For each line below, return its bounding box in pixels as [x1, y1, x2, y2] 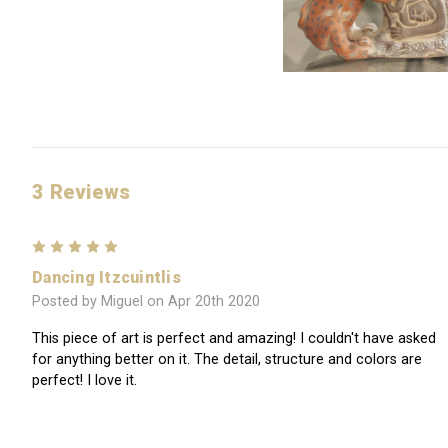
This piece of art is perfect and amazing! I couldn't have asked [32, 330, 436, 348]
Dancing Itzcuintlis [32, 267, 181, 287]
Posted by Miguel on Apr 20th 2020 [32, 293, 260, 311]
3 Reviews [32, 179, 131, 204]
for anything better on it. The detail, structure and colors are [32, 351, 422, 369]
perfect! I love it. [32, 372, 137, 390]
